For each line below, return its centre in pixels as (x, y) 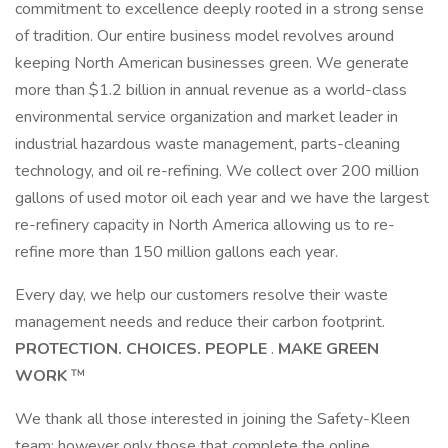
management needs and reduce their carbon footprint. (200, 322)
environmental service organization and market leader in (206, 117)
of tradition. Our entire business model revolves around (204, 36)
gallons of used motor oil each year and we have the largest (222, 198)
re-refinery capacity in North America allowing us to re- (205, 225)
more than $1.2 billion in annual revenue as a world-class (211, 90)
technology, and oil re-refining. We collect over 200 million (217, 171)
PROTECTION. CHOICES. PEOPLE (143, 349)
